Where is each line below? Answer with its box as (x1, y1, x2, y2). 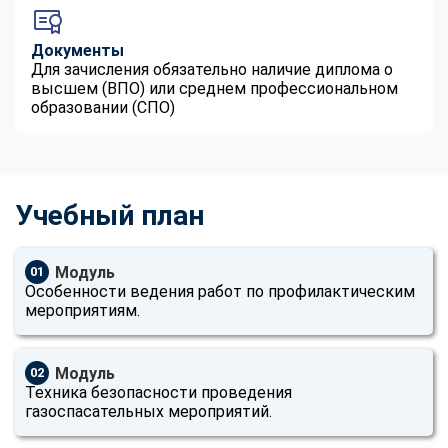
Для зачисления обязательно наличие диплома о (31, 59, 393, 79)
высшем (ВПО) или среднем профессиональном (31, 78, 398, 98)
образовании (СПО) (31, 97, 175, 117)
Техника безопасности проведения (25, 382, 292, 402)
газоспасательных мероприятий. (25, 401, 272, 421)
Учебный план (15, 198, 204, 232)
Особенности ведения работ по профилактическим (25, 281, 415, 301)
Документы (31, 40, 124, 60)
